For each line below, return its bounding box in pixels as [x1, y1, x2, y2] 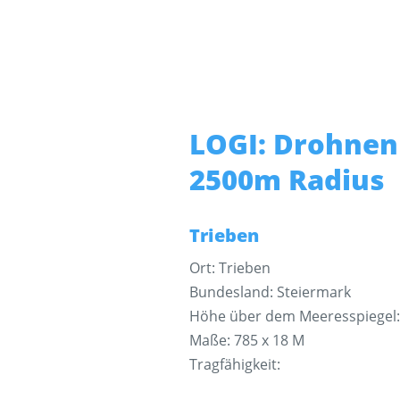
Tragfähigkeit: [188, 354, 280, 374]
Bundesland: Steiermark [188, 281, 351, 302]
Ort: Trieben [188, 257, 271, 278]
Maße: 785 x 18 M [188, 329, 304, 350]
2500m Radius [188, 160, 385, 198]
